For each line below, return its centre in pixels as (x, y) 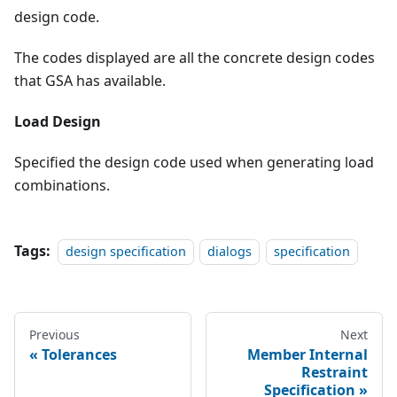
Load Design (58, 122)
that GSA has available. (90, 81)
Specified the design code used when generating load (194, 163)
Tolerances (79, 355)
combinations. (62, 186)
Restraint (335, 373)
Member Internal (307, 355)
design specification (126, 252)
